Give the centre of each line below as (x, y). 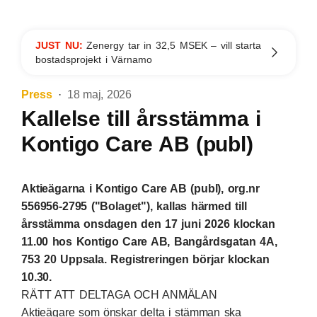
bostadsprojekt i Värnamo (94, 59)
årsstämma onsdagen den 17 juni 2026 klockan (148, 224)
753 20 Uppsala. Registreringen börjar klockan (145, 259)
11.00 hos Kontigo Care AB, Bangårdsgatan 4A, (149, 242)
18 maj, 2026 (99, 94)
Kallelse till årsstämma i (141, 119)
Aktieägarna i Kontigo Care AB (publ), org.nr (140, 189)
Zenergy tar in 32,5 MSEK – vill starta (174, 45)
